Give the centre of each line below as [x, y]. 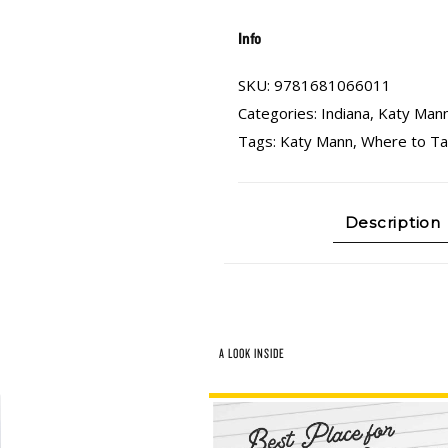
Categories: [279, 113]
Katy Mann [316, 141]
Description [392, 222]
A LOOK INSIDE [252, 353]
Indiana [345, 113]
